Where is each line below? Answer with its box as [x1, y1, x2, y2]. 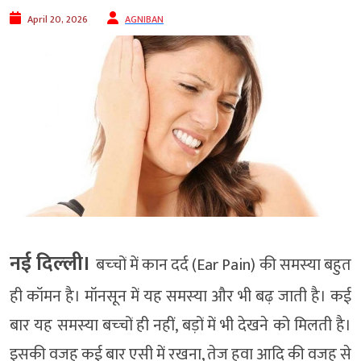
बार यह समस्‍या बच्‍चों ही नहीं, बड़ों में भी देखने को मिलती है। [10, 312, 351, 340]
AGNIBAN [125, 11, 164, 28]
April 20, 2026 [27, 11, 88, 28]
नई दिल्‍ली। [10, 247, 97, 281]
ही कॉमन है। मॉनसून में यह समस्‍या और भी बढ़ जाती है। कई [10, 283, 351, 311]
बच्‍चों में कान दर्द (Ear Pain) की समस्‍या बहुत [96, 251, 352, 280]
